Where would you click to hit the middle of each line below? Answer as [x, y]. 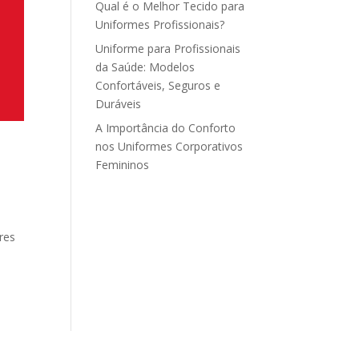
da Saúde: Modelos [145, 67]
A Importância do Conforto [166, 128]
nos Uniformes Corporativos [169, 146]
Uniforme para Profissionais [168, 48]
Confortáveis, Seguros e [158, 85]
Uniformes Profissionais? [160, 24]
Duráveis [119, 104]
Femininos [123, 165]
